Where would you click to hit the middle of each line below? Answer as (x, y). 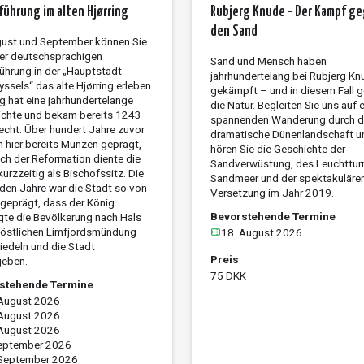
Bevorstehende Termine (273, 216)
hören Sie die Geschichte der (277, 148)
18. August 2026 (262, 232)
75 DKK (228, 275)
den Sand (234, 31)
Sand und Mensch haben (268, 61)
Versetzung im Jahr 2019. (272, 192)
